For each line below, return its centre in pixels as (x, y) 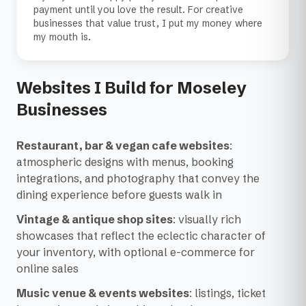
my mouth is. (62, 37)
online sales (47, 268)
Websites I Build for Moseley (131, 88)
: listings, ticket (227, 293)
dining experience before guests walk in (119, 195)
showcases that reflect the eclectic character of (141, 236)
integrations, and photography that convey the (138, 178)
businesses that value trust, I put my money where (148, 23)
